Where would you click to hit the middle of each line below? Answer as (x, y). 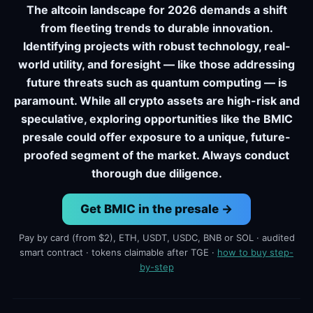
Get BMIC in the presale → (156, 209)
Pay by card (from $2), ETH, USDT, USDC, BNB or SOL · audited (156, 238)
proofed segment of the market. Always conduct (156, 155)
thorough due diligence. (156, 173)
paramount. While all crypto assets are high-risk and (156, 101)
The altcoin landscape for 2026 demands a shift (156, 10)
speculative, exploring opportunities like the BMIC (156, 119)
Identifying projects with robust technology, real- (156, 46)
